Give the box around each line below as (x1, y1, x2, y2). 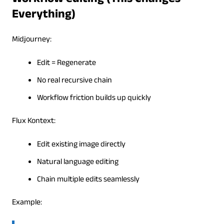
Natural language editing (36, 155, 118, 169)
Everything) (11, 5, 75, 26)
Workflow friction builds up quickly (36, 91, 151, 105)
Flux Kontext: (11, 114, 55, 128)
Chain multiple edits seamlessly (36, 173, 139, 187)
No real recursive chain (36, 74, 112, 88)
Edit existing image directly (36, 138, 125, 152)
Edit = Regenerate (36, 56, 96, 70)
